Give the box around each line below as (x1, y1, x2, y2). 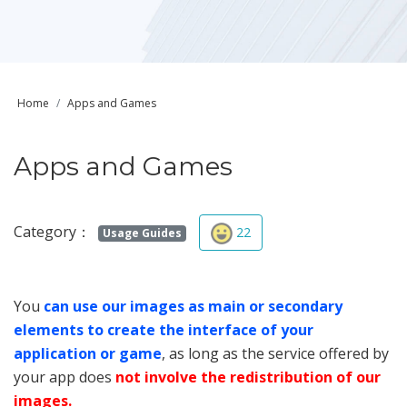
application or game (14, 343, 162, 364)
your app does (14, 367, 115, 388)
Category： (14, 221, 91, 242)
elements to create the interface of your (14, 320, 313, 341)
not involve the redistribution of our (115, 367, 381, 388)
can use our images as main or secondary (44, 296, 342, 317)
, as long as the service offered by (162, 343, 389, 364)
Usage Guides (102, 224, 182, 241)
